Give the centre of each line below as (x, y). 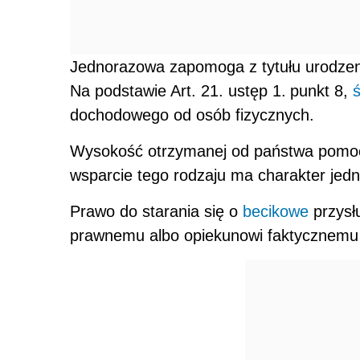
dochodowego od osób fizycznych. (192, 115)
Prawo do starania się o (156, 211)
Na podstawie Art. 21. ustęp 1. (178, 90)
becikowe (276, 211)
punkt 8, (321, 90)
